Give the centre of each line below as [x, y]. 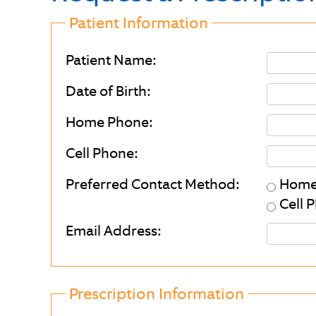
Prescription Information [157, 294]
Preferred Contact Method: [152, 184]
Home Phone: [109, 122]
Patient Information [139, 23]
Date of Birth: [108, 91]
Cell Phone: [102, 153]
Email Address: [113, 231]
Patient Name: [111, 60]
